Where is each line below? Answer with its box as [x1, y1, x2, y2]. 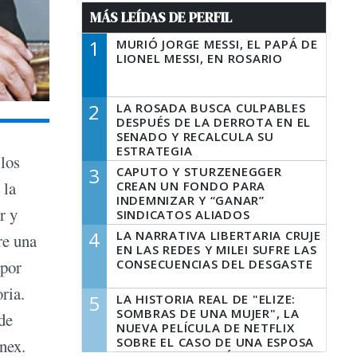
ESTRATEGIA [116, 143, 193, 159]
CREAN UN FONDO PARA [116, 178, 266, 194]
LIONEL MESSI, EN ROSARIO [116, 50, 283, 66]
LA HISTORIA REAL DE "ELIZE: [116, 291, 296, 307]
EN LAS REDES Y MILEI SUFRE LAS [116, 241, 317, 257]
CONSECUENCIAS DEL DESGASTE [116, 256, 313, 272]
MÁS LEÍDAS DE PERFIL [90, 8, 232, 27]
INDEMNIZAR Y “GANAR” [116, 192, 265, 208]
